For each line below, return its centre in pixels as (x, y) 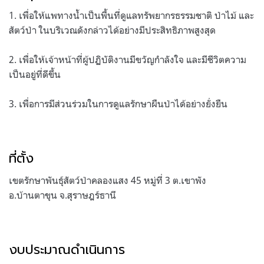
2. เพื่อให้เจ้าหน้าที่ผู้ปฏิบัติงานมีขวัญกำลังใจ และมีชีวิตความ (128, 59)
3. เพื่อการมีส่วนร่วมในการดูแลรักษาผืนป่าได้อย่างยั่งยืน (118, 103)
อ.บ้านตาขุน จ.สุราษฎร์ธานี (62, 195)
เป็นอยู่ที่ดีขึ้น (35, 74)
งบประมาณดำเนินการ (67, 249)
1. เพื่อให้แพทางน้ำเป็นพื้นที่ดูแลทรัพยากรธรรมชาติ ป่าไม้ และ (131, 15)
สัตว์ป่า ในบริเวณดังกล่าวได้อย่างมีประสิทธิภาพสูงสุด (112, 30)
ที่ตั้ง (21, 158)
